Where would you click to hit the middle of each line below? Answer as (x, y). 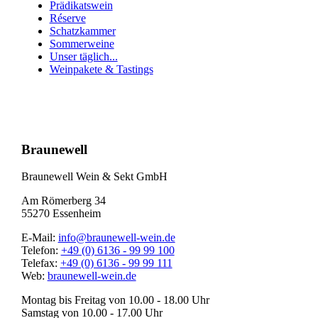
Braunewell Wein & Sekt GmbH (94, 177)
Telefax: (40, 263)
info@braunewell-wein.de (116, 238)
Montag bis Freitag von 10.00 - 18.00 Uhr (115, 300)
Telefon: (41, 251)
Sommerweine (82, 44)
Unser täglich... (83, 57)
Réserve (67, 18)
